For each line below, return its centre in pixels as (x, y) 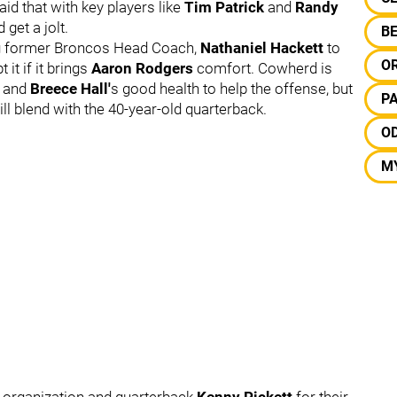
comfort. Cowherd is (265, 68)
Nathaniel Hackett (262, 47)
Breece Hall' (69, 88)
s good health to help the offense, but (232, 88)
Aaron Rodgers (144, 68)
